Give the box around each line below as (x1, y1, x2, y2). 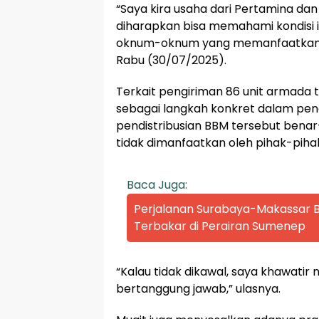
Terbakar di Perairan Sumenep (134, 218, 305, 235)
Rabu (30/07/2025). (116, 52, 226, 69)
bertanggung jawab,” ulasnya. (116, 281, 281, 298)
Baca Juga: (127, 177, 187, 194)
